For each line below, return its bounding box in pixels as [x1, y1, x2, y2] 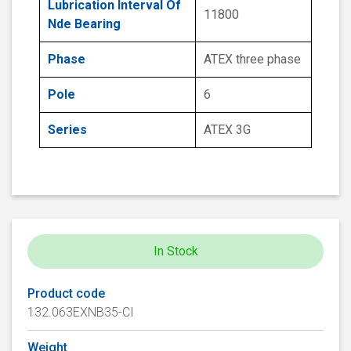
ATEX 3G [204, 122, 251, 138]
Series [48, 122, 87, 138]
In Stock [153, 244, 198, 259]
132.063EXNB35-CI [27, 305, 134, 320]
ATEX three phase [204, 52, 301, 67]
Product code [27, 286, 105, 302]
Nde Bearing [48, 16, 121, 32]
